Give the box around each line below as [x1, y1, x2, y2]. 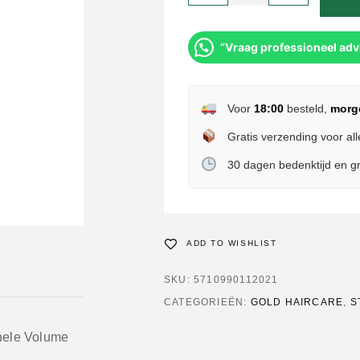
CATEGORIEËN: [164, 297, 251, 308]
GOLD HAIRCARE [250, 297, 344, 308]
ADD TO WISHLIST [186, 239, 277, 247]
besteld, [283, 102, 330, 115]
